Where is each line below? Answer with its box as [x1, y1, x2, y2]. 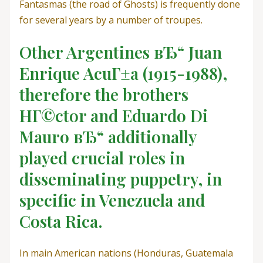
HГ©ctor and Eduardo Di [19, 104, 208, 127]
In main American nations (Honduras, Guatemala [19, 247, 233, 260]
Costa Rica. [19, 210, 103, 232]
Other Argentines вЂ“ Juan [19, 41, 222, 63]
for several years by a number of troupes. [19, 14, 203, 26]
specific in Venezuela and [19, 189, 205, 211]
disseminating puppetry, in [19, 168, 222, 190]
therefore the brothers [19, 83, 188, 106]
